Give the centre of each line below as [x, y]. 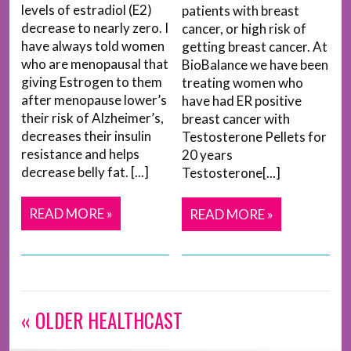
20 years [207, 155]
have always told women [93, 46]
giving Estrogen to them [92, 82]
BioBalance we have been [255, 65]
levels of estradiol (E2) [87, 10]
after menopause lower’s [94, 100]
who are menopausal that [95, 64]
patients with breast [240, 11]
